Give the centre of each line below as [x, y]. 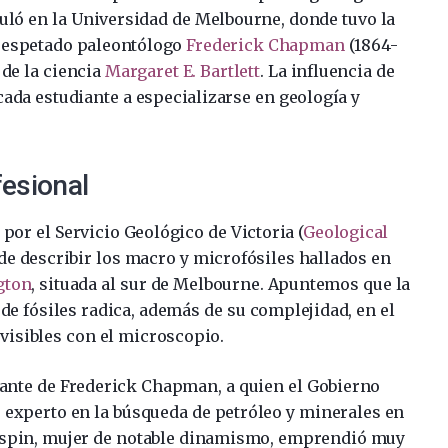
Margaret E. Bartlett [182, 70]
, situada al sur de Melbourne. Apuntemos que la [221, 283]
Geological [346, 231]
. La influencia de [327, 70]
